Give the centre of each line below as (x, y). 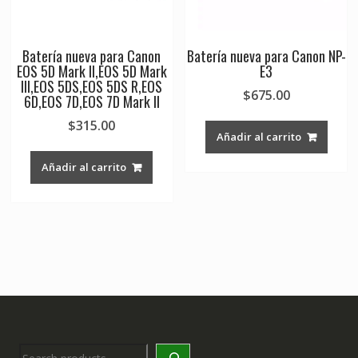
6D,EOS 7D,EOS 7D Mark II (91, 102)
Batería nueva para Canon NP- (266, 56)
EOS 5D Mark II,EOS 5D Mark (91, 72)
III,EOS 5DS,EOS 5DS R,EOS (92, 87)
